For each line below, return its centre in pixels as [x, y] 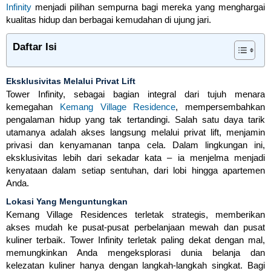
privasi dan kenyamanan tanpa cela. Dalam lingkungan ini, [135, 145]
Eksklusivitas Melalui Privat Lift [71, 81]
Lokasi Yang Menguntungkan [67, 202]
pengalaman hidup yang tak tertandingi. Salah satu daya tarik [135, 120]
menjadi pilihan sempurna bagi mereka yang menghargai [148, 7]
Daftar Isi [35, 47]
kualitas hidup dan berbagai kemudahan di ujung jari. [109, 20]
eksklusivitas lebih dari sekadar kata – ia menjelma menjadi [135, 158]
